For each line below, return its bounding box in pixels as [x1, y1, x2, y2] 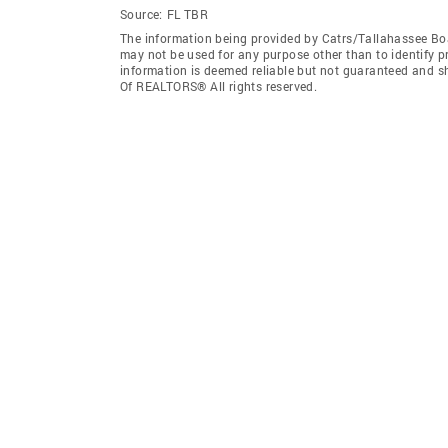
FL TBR [166, 5, 209, 22]
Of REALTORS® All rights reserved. [120, 77, 318, 94]
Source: [120, 5, 163, 22]
